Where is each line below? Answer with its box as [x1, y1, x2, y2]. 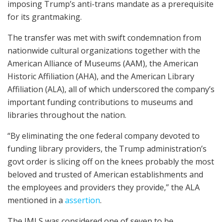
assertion [65, 194, 100, 206]
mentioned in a [7, 194, 65, 206]
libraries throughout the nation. [7, 109, 126, 120]
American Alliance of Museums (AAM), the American [7, 57, 198, 69]
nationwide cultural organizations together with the [7, 45, 200, 56]
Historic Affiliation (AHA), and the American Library [7, 70, 194, 82]
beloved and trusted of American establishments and [7, 168, 203, 180]
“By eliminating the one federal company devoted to [7, 130, 200, 141]
